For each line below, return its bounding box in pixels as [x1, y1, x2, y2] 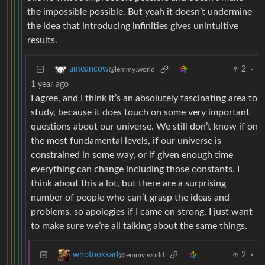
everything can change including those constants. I [31, 164, 240, 174]
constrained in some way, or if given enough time [31, 150, 233, 160]
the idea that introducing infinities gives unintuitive [27, 21, 238, 31]
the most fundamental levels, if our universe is [31, 136, 221, 146]
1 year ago [31, 80, 69, 89]
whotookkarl [73, 251, 118, 260]
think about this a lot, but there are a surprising [31, 179, 226, 189]
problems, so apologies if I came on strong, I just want [31, 207, 253, 217]
